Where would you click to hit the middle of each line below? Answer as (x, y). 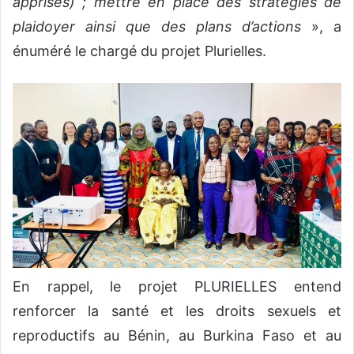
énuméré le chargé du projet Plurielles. (139, 51)
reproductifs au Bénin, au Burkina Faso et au (177, 336)
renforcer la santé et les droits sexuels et (177, 311)
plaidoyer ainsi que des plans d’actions (157, 26)
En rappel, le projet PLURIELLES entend (177, 287)
